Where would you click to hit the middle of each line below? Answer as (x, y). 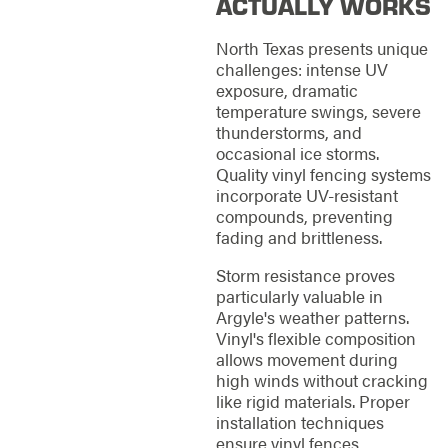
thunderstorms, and (288, 132)
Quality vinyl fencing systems (323, 174)
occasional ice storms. (297, 153)
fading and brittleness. (298, 237)
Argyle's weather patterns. (312, 317)
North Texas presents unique (321, 48)
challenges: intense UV (301, 69)
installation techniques (299, 422)
